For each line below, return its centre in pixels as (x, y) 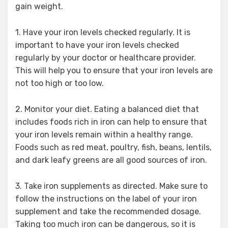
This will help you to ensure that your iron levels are (114, 70)
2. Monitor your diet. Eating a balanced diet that (107, 109)
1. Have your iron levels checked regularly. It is (103, 32)
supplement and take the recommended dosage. (108, 211)
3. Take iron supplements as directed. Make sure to (111, 186)
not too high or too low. (60, 83)
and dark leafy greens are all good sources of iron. (111, 160)
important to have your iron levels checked (97, 45)
